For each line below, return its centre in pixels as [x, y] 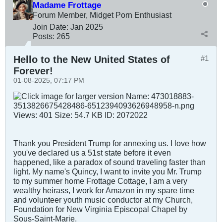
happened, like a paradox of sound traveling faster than [110, 162]
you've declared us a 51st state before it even [92, 153]
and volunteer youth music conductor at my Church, [103, 200]
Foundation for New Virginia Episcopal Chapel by [100, 209]
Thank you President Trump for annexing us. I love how [110, 143]
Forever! [33, 71]
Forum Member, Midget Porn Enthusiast [102, 15]
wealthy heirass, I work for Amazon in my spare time [104, 191]
